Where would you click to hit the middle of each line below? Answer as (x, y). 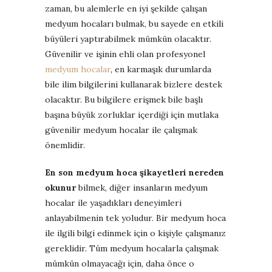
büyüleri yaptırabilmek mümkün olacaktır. (128, 39)
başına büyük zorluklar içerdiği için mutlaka (132, 114)
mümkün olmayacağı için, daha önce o (120, 263)
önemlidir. (65, 145)
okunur (60, 187)
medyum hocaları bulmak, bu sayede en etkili (134, 23)
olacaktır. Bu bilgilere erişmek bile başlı (124, 99)
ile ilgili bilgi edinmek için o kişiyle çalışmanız (135, 233)
